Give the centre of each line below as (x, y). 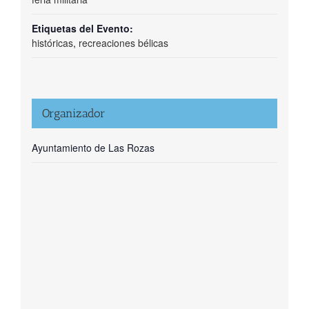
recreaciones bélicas (123, 43)
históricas (52, 43)
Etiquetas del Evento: (82, 29)
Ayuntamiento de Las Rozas (93, 148)
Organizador (73, 113)
